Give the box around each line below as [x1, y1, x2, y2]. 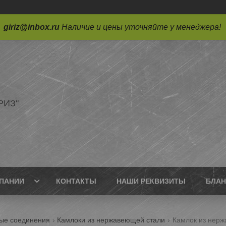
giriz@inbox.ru [3, 23, 60, 31]
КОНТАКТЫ [56, 177, 96, 185]
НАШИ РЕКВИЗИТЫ [117, 177, 186, 185]
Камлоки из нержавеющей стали [57, 216, 165, 224]
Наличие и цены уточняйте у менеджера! [61, 23, 223, 31]
